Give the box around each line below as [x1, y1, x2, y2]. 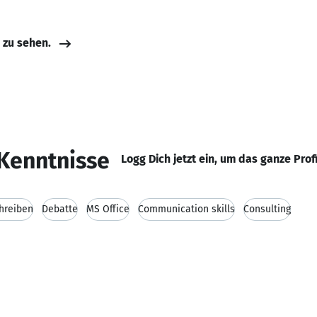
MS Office [86, 203, 129, 215]
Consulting [243, 203, 291, 215]
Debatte [42, 203, 78, 215]
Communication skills [138, 203, 235, 215]
